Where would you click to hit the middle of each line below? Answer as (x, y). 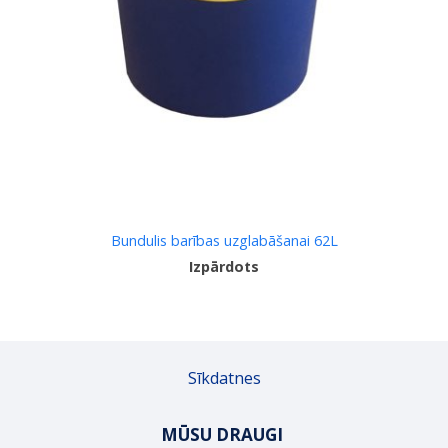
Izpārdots (224, 267)
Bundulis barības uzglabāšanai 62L (224, 241)
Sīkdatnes (224, 378)
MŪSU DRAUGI (224, 434)
